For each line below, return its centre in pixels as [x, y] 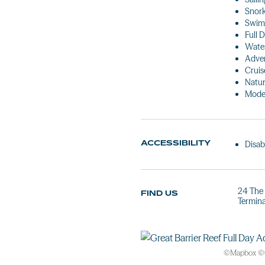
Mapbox [243, 253]
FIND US [159, 193]
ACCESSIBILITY [176, 143]
